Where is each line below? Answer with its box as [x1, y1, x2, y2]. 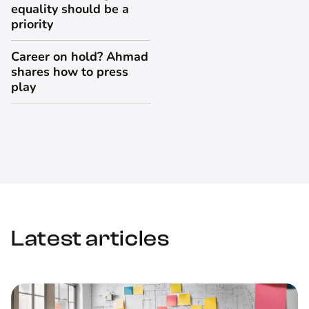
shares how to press [11, 63, 128, 81]
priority [11, 16, 53, 33]
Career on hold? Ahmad [11, 48, 148, 66]
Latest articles [11, 226, 170, 252]
